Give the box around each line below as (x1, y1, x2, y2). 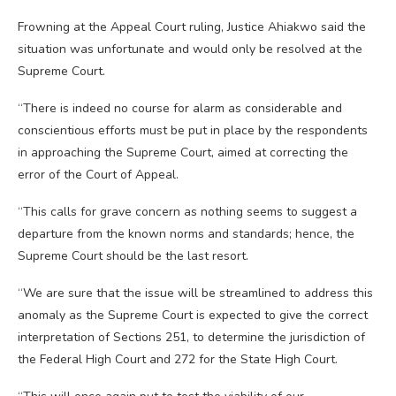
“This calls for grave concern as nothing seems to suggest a (18, 203, 357, 221)
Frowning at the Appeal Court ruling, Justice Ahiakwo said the (18, 19, 366, 36)
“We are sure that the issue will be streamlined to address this (18, 285, 373, 302)
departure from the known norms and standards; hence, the (18, 225, 354, 243)
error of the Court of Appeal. (18, 166, 179, 184)
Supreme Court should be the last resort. (18, 247, 248, 265)
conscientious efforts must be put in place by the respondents (18, 122, 368, 140)
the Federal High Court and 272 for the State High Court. (18, 351, 338, 369)
